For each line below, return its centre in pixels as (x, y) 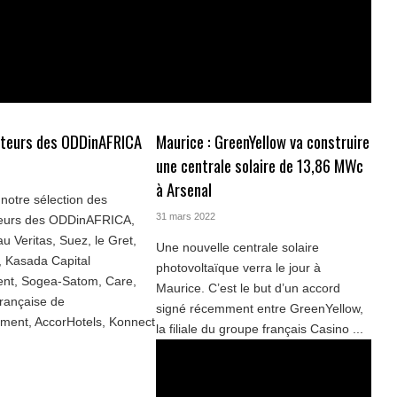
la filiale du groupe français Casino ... (259, 329)
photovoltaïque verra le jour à (238, 268)
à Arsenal (183, 190)
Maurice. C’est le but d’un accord (248, 288)
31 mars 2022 (185, 217)
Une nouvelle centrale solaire (237, 248)
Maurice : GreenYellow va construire (262, 142)
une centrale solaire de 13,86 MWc (259, 166)
